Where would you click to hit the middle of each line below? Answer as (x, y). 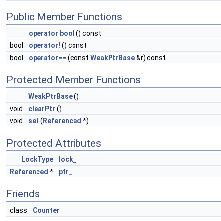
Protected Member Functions (74, 80)
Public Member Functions (64, 17)
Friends (23, 194)
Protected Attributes (54, 143)
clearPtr (42, 109)
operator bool (52, 33)
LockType (37, 159)
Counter (46, 210)
